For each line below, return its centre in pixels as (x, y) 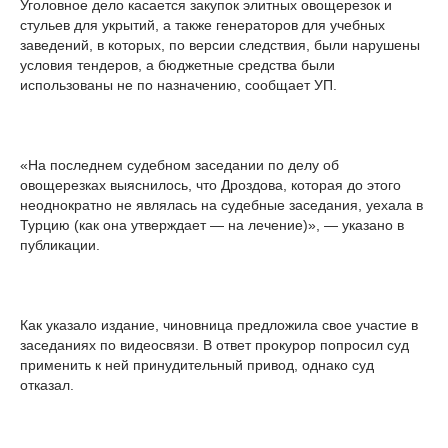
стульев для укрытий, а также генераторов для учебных (202, 25)
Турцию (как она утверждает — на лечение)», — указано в (212, 225)
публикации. (60, 245)
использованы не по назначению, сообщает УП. (178, 85)
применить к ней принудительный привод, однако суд (197, 365)
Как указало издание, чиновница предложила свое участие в (219, 325)
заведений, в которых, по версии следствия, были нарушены (220, 45)
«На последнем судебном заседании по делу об (179, 165)
